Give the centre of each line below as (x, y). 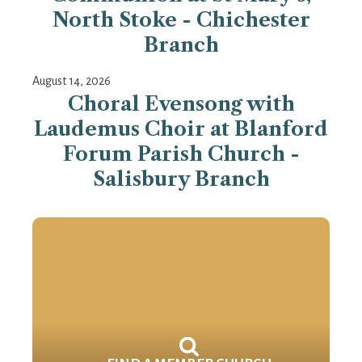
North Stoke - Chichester (181, 20)
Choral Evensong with (181, 104)
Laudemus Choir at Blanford (181, 129)
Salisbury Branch (181, 179)
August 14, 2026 (72, 81)
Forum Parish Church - (181, 154)
